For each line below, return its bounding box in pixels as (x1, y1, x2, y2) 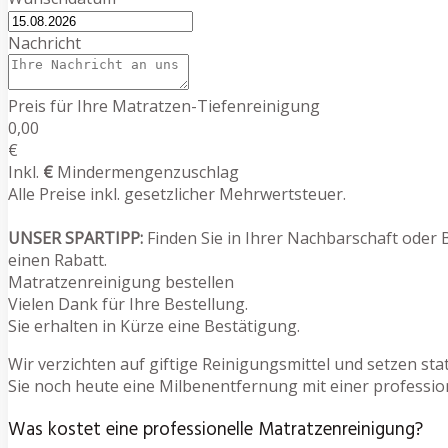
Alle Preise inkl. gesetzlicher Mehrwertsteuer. (8, 182, 346, 205)
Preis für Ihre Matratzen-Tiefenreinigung (8, 94, 320, 117)
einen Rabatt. (8, 248, 107, 271)
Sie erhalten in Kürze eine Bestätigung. (8, 314, 300, 337)
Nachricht (8, 31, 81, 54)
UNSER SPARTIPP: (8, 226, 143, 249)
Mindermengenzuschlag (53, 160, 239, 183)
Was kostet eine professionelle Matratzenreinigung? (8, 415, 423, 446)
